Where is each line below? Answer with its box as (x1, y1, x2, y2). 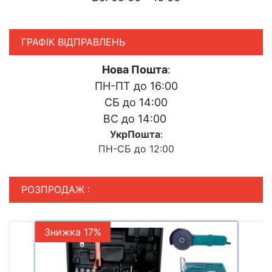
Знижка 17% (44, 226, 101, 239)
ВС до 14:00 (103, 112, 169, 126)
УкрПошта (109, 128, 160, 141)
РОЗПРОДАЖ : (21, 183, 90, 196)
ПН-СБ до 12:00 (98, 143, 174, 155)
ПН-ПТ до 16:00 (94, 80, 178, 93)
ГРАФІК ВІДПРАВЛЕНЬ (21, 36, 125, 49)
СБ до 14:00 (104, 96, 168, 109)
